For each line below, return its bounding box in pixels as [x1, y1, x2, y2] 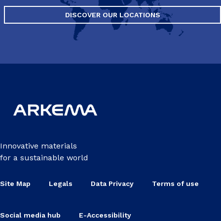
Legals [49, 179, 73, 187]
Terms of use [152, 179, 199, 187]
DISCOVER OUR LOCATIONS [65, 11, 160, 19]
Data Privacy [91, 179, 134, 187]
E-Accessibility [79, 211, 131, 219]
